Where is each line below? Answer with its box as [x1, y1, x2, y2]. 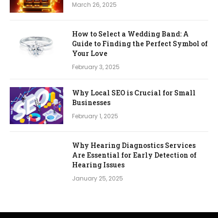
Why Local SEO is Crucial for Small [72, 88, 196, 97]
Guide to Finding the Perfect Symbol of [72, 38, 208, 48]
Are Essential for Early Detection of [72, 150, 197, 160]
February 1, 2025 [72, 111, 118, 120]
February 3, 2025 [72, 62, 120, 71]
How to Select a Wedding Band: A [72, 29, 189, 38]
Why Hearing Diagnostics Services [72, 140, 196, 150]
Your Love [72, 48, 108, 58]
